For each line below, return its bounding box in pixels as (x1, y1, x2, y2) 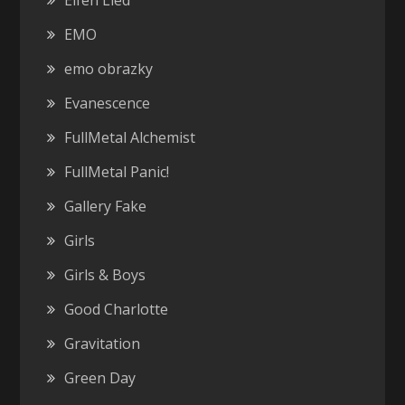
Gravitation (64, 334, 141, 353)
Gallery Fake (64, 196, 147, 216)
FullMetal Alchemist (64, 127, 196, 147)
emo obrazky (64, 59, 154, 79)
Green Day (64, 368, 137, 388)
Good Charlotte (64, 299, 169, 319)
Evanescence (64, 93, 151, 113)
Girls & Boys (64, 265, 146, 285)
